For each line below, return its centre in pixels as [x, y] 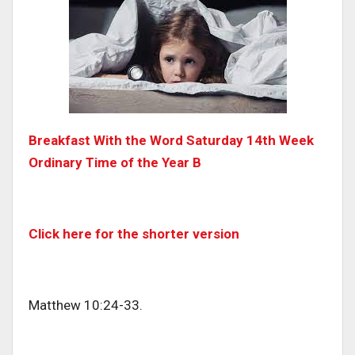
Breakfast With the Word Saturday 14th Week [171, 141]
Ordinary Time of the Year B [115, 163]
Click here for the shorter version [136, 234]
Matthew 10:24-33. [86, 305]
